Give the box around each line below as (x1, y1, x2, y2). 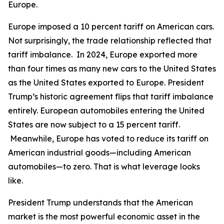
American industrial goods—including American (8, 147, 191, 157)
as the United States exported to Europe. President (8, 77, 204, 87)
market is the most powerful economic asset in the (8, 211, 200, 221)
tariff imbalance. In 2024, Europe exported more (8, 49, 197, 59)
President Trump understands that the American (8, 197, 193, 207)
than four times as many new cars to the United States (8, 63, 216, 73)
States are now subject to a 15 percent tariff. (8, 119, 180, 129)
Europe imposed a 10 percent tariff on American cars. (8, 21, 214, 31)
